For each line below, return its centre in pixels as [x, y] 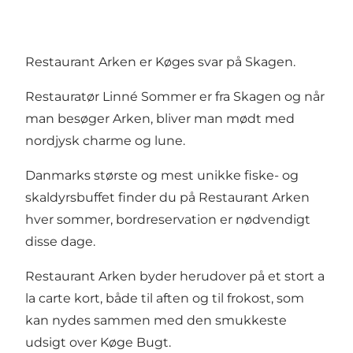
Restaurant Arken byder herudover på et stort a [175, 276]
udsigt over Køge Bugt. [98, 342]
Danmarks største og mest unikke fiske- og [162, 175]
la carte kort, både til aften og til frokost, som [165, 298]
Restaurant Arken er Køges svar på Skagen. [160, 61]
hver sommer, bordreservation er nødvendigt [168, 219]
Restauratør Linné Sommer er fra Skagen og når [175, 96]
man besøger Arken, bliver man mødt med [160, 118]
